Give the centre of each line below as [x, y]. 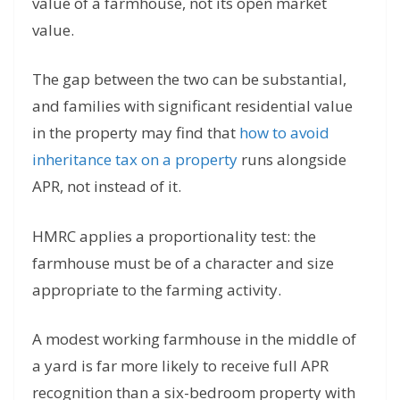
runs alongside [292, 160]
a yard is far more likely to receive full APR [180, 366]
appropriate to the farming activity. [157, 289]
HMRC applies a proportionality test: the [174, 236]
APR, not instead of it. [107, 187]
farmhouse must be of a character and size [183, 262]
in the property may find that [136, 133]
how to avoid [284, 133]
